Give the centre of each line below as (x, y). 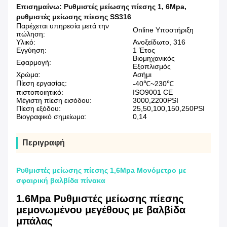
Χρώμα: (28, 75)
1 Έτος (144, 50)
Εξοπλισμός (152, 67)
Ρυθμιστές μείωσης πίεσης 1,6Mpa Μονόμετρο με (101, 171)
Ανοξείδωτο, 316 (159, 42)
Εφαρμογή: (34, 63)
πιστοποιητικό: (40, 92)
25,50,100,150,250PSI (169, 109)
